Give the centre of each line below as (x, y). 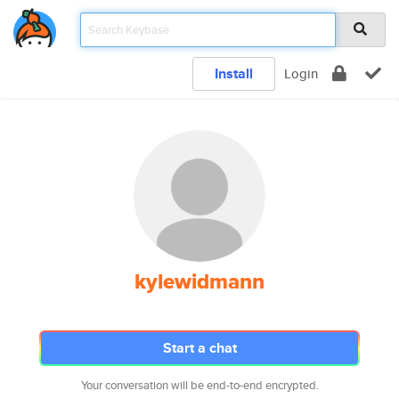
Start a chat (199, 348)
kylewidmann (199, 281)
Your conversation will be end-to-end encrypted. (199, 385)
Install (234, 73)
